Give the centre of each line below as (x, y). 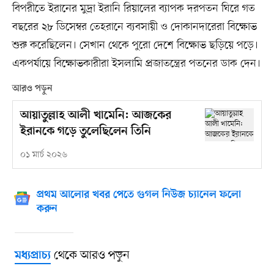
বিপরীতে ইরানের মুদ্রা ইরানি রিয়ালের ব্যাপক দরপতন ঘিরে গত (133, 9)
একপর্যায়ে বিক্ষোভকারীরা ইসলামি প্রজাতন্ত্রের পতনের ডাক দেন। (136, 64)
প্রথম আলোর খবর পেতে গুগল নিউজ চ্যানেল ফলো (139, 195)
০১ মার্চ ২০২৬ (43, 155)
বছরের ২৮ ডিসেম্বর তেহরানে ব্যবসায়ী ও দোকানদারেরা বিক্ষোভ (134, 27)
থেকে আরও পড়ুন (90, 256)
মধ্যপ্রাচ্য (32, 256)
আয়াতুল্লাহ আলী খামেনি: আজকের (95, 116)
